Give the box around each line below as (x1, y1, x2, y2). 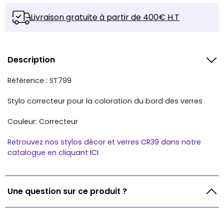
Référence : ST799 (7, 75, 71, 85)
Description (7, 54, 55, 65)
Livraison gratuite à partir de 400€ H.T (30, 11, 179, 23)
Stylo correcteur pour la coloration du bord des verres (7, 96, 202, 106)
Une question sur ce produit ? (7, 185, 127, 197)
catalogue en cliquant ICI (7, 147, 98, 157)
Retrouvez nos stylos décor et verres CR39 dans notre (7, 137, 201, 147)
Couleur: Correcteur (7, 116, 78, 126)
